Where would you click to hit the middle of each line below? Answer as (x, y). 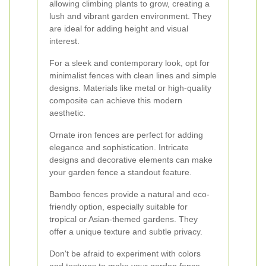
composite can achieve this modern (116, 100)
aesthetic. (67, 113)
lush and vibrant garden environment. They (130, 16)
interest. (64, 41)
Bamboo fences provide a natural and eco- (129, 194)
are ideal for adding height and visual (119, 28)
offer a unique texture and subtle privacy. (126, 232)
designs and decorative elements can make (131, 160)
